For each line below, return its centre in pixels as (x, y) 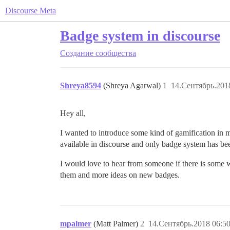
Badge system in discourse (140, 36)
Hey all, (73, 113)
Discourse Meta (31, 11)
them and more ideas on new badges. (120, 175)
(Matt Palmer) (117, 224)
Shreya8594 (81, 85)
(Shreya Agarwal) (133, 85)
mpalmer (76, 224)
